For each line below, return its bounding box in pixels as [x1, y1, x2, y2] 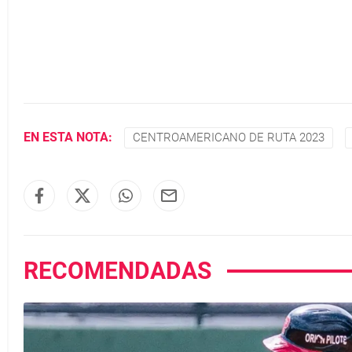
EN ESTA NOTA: [24, 130, 112, 145]
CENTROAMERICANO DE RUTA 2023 [133, 130, 324, 145]
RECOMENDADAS [24, 256, 211, 284]
